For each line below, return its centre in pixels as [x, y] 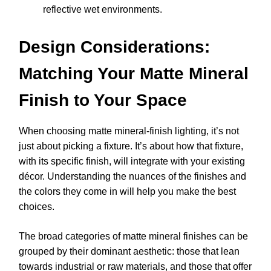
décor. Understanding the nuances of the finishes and [132, 177]
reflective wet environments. [103, 10]
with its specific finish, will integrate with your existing [132, 162]
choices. [37, 207]
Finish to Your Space [103, 100]
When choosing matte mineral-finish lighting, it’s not [129, 131]
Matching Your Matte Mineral [134, 74]
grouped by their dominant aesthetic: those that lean [129, 252]
